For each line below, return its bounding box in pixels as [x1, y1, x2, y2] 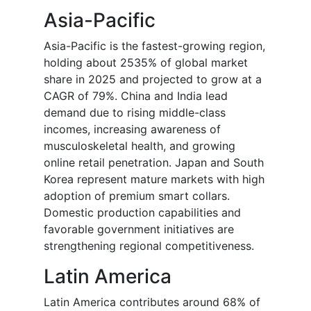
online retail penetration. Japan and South [44, 155, 264, 170]
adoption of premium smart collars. [44, 189, 230, 203]
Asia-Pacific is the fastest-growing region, [44, 39, 265, 53]
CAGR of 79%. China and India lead [44, 89, 228, 103]
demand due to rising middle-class [44, 106, 226, 120]
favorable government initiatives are [44, 222, 234, 237]
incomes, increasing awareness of [44, 122, 221, 137]
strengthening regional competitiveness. [44, 239, 254, 253]
